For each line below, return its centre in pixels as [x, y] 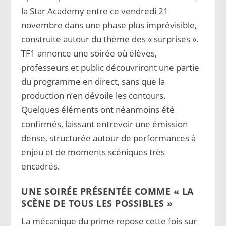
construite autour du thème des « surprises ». [110, 39]
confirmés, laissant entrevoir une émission [105, 124]
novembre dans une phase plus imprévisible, [109, 25]
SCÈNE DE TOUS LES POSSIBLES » [97, 203]
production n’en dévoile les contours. [94, 95]
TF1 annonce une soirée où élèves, [89, 53]
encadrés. [41, 166]
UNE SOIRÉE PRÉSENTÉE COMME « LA [107, 191]
